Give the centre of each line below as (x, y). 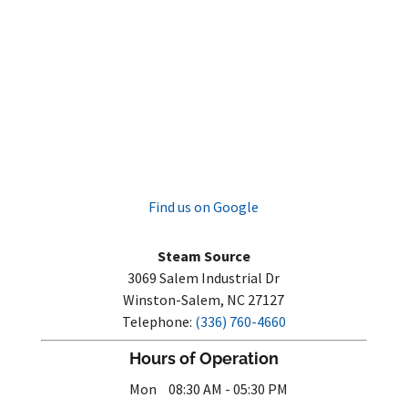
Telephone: (158, 321)
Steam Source (204, 255)
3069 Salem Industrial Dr (204, 277)
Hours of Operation (204, 358)
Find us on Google (204, 206)
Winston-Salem (172, 299)
